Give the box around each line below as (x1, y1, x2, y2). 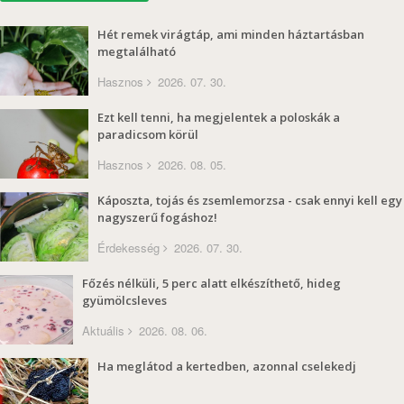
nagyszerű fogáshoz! (97, 208, 217, 225)
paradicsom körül (97, 125, 198, 142)
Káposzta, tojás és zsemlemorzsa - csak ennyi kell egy (97, 191, 402, 208)
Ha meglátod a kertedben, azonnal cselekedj (97, 357, 356, 374)
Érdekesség (97, 238, 160, 256)
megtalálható (97, 42, 176, 60)
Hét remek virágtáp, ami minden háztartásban (97, 25, 364, 42)
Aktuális (82, 321, 124, 339)
